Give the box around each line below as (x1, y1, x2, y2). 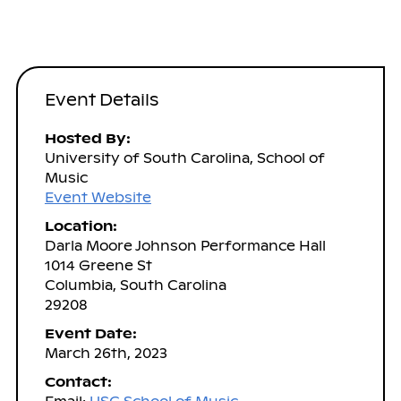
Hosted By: (44, 129, 131, 147)
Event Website (44, 188, 151, 206)
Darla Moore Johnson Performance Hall (44, 236, 326, 254)
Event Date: (44, 324, 137, 342)
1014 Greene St (44, 256, 152, 274)
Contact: (44, 372, 112, 390)
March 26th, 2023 (44, 344, 167, 362)
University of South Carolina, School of (44, 149, 325, 166)
